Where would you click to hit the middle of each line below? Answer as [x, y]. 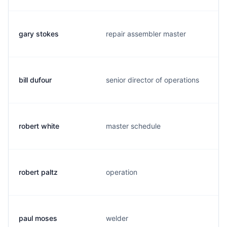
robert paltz [38, 172]
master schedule [133, 126]
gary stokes [39, 34]
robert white [39, 126]
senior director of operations [153, 80]
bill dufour [35, 80]
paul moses [38, 218]
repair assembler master [146, 34]
